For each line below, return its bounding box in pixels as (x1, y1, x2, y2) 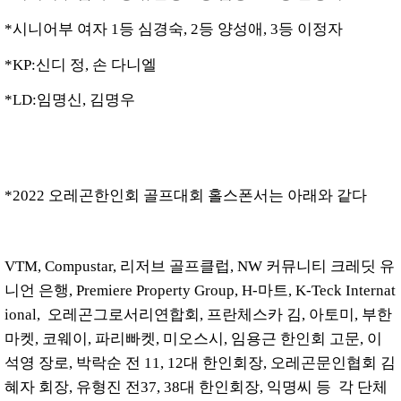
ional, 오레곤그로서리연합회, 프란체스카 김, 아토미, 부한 (4, 306, 392, 324)
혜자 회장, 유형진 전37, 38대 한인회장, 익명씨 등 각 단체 (4, 379, 388, 397)
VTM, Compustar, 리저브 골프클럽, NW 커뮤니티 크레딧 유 (4, 258, 395, 276)
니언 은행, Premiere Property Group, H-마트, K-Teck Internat (4, 282, 396, 300)
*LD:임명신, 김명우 (4, 91, 139, 109)
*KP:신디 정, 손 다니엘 (4, 55, 160, 73)
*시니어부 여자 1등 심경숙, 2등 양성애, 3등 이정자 (4, 20, 346, 38)
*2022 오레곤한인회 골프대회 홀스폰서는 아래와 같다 (4, 186, 371, 204)
